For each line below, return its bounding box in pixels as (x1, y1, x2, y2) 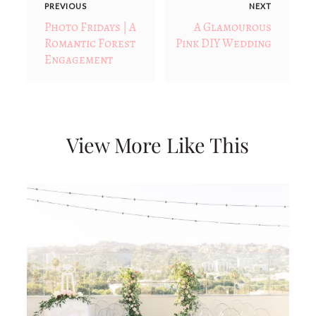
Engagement (44, 51, 113, 68)
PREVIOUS (44, 1, 87, 11)
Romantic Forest (44, 35, 135, 52)
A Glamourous (194, 19, 272, 36)
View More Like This (66, 131, 250, 159)
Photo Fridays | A (44, 19, 136, 36)
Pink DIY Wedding (176, 35, 272, 52)
